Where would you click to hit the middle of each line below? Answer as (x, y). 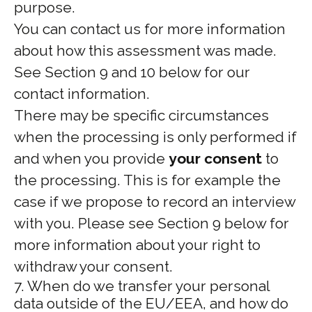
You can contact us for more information (150, 29)
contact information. (82, 94)
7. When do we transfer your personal (142, 286)
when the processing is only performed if (155, 137)
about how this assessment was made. (145, 50)
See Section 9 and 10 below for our (132, 72)
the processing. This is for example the (147, 180)
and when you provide (91, 158)
